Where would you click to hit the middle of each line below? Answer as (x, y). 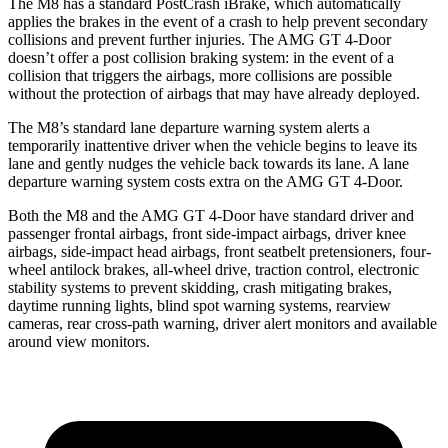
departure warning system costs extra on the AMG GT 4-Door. (205, 181)
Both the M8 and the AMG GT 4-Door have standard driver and (211, 215)
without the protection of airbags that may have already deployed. (214, 93)
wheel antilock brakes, (80, 269)
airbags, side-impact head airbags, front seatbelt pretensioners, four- (219, 251)
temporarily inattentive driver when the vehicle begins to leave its (212, 145)
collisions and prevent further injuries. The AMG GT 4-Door (199, 39)
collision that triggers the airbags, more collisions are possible (200, 75)
